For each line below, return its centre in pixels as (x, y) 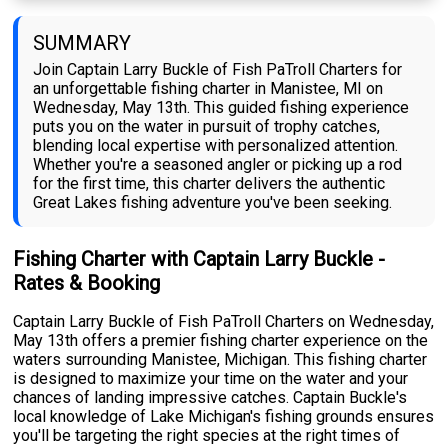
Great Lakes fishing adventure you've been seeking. (213, 203)
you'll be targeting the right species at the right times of (207, 436)
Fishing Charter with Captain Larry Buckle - (199, 259)
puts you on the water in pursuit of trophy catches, (207, 127)
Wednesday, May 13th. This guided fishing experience (221, 108)
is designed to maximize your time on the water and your (211, 379)
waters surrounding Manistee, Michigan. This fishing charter (220, 360)
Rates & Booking (87, 283)
